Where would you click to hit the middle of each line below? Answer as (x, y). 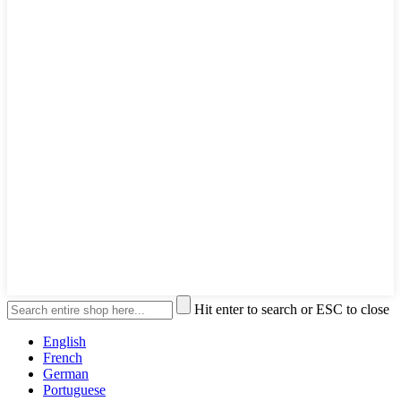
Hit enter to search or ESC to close (292, 309)
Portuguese (74, 389)
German (66, 373)
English (64, 341)
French (63, 357)
